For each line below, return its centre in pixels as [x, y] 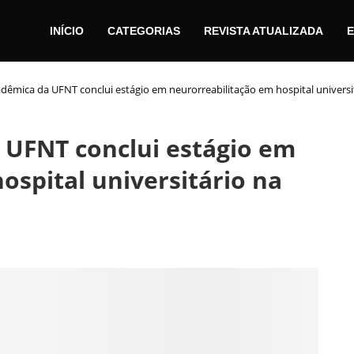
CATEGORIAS [144, 30]
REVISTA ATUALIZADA [264, 30]
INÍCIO [67, 30]
